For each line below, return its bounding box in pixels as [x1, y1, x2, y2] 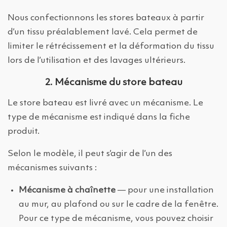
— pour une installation [116, 186, 214, 195]
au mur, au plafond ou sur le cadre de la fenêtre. [19, 200, 218, 209]
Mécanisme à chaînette [19, 186, 116, 195]
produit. [8, 127, 40, 136]
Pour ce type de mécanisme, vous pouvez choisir [19, 214, 213, 223]
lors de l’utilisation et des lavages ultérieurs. [8, 56, 185, 65]
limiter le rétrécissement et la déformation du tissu [8, 42, 214, 51]
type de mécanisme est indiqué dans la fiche [8, 113, 190, 122]
